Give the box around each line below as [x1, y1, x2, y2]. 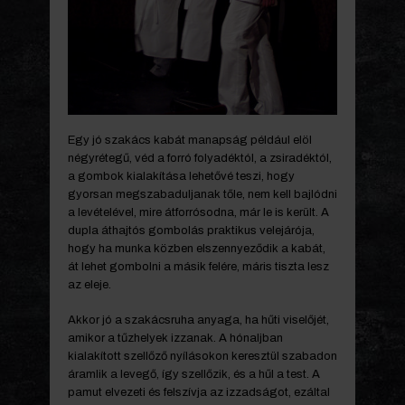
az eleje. [68, 278, 111, 292]
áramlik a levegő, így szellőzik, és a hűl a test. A [68, 367, 320, 381]
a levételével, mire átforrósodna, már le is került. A [68, 206, 329, 220]
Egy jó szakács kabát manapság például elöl [68, 134, 312, 147]
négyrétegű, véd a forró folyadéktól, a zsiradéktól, [68, 152, 332, 165]
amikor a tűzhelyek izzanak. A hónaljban [68, 331, 283, 344]
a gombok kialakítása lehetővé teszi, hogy [68, 170, 295, 184]
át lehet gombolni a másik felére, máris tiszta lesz [68, 260, 329, 274]
